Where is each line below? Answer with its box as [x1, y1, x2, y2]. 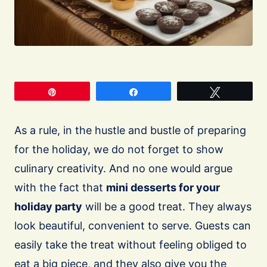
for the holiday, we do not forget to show [14, 143, 223, 156]
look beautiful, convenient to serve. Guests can [14, 219, 251, 232]
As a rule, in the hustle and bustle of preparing [14, 124, 246, 137]
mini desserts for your [106, 181, 220, 194]
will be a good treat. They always [82, 200, 252, 213]
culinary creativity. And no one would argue [14, 162, 232, 175]
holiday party [14, 200, 82, 213]
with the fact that [14, 181, 106, 194]
